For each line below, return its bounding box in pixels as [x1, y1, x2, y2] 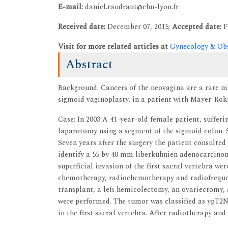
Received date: [58, 21, 107, 32]
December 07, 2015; [107, 21, 172, 32]
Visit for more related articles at [58, 41, 170, 52]
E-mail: [58, 1, 83, 12]
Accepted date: [172, 21, 223, 32]
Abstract [66, 55, 112, 74]
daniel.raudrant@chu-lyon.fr [83, 1, 179, 12]
